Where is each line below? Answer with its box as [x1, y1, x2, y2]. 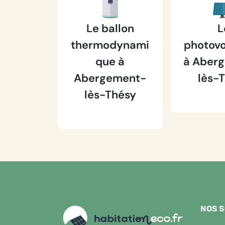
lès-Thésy [84, 87, 136, 102]
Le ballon [86, 21, 134, 36]
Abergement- [74, 71, 147, 85]
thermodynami [71, 38, 150, 52]
